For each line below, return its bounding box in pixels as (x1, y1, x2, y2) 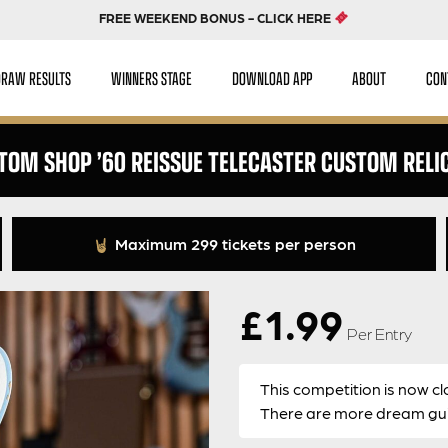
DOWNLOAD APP (232, 64, 313, 91)
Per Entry (347, 324, 412, 343)
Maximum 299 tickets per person (111, 234, 357, 253)
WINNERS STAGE (111, 64, 193, 91)
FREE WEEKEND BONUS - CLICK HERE (99, 10, 335, 25)
